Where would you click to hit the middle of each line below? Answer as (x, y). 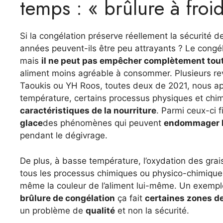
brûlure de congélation (67, 198)
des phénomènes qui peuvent (103, 123)
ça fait (130, 198)
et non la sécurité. (152, 210)
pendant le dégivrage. (64, 135)
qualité (100, 210)
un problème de (53, 210)
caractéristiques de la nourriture (88, 111)
